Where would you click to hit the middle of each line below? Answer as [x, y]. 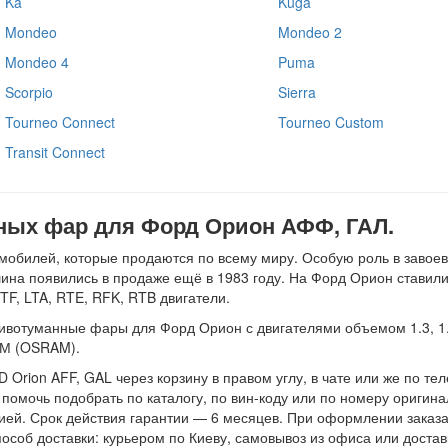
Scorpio [29, 91]
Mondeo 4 [37, 61]
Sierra [296, 91]
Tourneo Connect [60, 121]
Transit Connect [55, 151]
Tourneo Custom [330, 121]
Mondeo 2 [309, 31]
